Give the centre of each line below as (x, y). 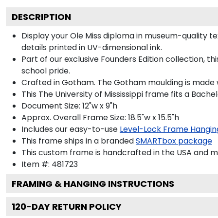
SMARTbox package (174, 141)
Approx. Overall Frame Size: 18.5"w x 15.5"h (100, 117)
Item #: (36, 164)
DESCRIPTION (41, 17)
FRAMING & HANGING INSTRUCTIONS (93, 183)
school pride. (46, 71)
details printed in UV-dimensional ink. (92, 47)
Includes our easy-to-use (70, 129)
